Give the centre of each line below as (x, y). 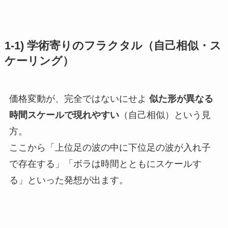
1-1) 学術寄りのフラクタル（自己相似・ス (113, 46)
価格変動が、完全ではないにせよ (79, 99)
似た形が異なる (181, 99)
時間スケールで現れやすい (64, 115)
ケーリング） (39, 61)
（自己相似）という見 (165, 115)
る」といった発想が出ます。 (68, 180)
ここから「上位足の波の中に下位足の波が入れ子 (110, 148)
